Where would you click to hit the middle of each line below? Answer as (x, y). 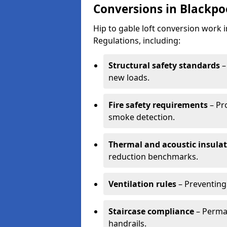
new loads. (129, 78)
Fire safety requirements (158, 105)
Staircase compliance (151, 211)
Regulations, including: (137, 41)
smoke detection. (142, 117)
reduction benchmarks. (153, 157)
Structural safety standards (164, 65)
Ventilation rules (142, 184)
